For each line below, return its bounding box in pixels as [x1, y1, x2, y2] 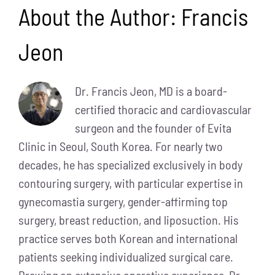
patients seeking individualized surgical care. [18, 249, 233, 264]
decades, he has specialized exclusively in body [18, 157, 242, 172]
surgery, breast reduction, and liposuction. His [18, 212, 239, 227]
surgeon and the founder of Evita [75, 120, 231, 135]
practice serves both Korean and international [18, 230, 238, 246]
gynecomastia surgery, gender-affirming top [18, 193, 228, 209]
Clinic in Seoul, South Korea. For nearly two [18, 138, 223, 153]
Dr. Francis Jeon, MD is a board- [75, 83, 227, 98]
